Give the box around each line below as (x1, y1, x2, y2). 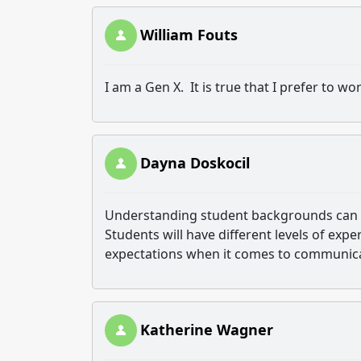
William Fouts (140, 25, 238, 44)
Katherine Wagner (140, 320, 273, 339)
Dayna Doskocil (140, 153, 250, 172)
